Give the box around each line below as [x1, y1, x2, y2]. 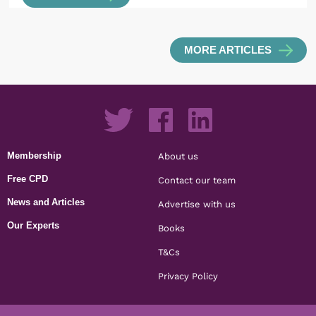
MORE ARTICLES [183, 44, 272, 56]
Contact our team [158, 174, 236, 186]
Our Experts [7, 220, 60, 231]
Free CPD [7, 174, 49, 185]
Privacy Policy [158, 270, 218, 282]
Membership [7, 150, 62, 162]
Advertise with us [158, 198, 236, 210]
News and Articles [7, 197, 85, 208]
